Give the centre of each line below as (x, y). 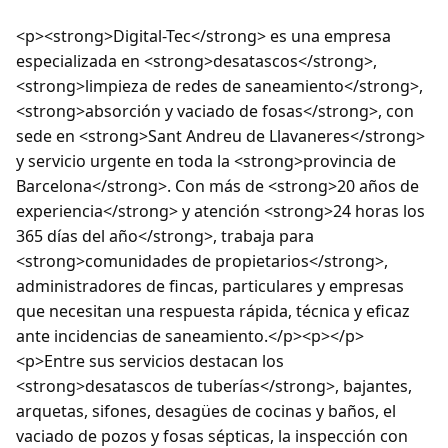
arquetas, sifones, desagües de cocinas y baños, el (206, 410)
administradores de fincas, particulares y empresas (210, 285)
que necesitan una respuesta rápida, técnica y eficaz (213, 310)
